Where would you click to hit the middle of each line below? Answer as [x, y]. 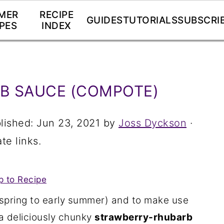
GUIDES [104, 20]
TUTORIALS [150, 20]
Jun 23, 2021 [68, 123]
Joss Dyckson [152, 123]
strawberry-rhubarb [143, 217]
